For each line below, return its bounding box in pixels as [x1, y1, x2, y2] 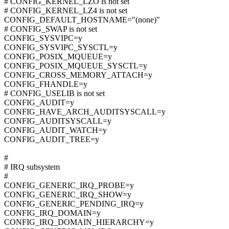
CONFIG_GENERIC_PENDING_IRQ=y [4, 199, 144, 209]
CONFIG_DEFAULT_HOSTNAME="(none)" [4, 15, 160, 25]
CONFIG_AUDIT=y [4, 98, 74, 107]
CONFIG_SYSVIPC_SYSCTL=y [4, 43, 118, 52]
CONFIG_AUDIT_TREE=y [4, 135, 99, 144]
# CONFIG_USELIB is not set [4, 89, 105, 98]
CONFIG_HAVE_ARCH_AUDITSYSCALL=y [4, 107, 166, 117]
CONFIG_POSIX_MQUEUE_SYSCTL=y [4, 61, 147, 71]
